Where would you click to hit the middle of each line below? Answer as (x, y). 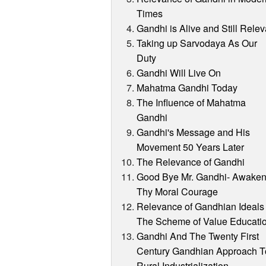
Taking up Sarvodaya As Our (197, 43)
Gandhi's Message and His (194, 132)
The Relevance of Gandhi (191, 162)
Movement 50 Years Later (191, 147)
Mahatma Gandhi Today (187, 88)
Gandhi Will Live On (179, 73)
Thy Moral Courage (178, 192)
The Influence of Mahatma (191, 103)
